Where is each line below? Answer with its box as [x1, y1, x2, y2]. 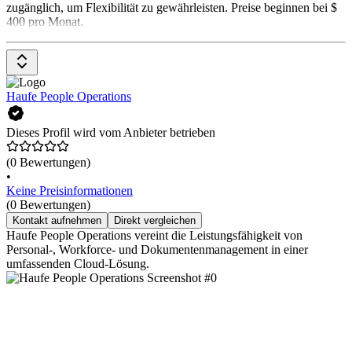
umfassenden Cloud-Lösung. [6, 256, 149, 270]
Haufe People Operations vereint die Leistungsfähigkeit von [6, 228, 302, 242]
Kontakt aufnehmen [13, 214, 101, 226]
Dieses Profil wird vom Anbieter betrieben [6, 125, 215, 139]
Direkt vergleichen [114, 214, 196, 226]
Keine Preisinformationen [6, 183, 133, 197]
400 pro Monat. [6, 14, 83, 28]
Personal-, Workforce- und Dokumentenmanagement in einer [6, 242, 308, 256]
